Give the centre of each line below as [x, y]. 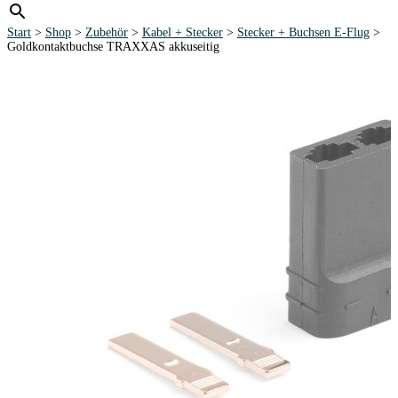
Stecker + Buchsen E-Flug [303, 32]
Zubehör [107, 32]
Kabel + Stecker [183, 32]
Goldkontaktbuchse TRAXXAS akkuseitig [113, 47]
